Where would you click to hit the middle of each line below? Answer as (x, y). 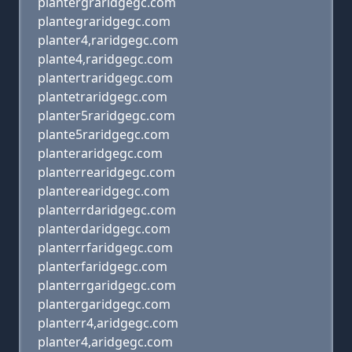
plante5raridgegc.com (104, 134)
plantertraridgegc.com (105, 78)
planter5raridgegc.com (106, 115)
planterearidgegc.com (104, 191)
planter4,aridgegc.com (105, 342)
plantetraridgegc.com (103, 97)
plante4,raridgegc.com (105, 59)
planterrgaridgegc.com (107, 285)
